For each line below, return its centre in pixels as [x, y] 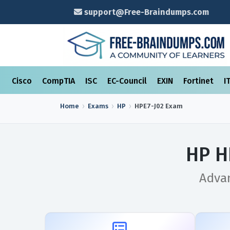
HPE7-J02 [149, 106]
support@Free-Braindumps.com [145, 12]
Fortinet [199, 81]
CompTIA [60, 81]
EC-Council [128, 81]
